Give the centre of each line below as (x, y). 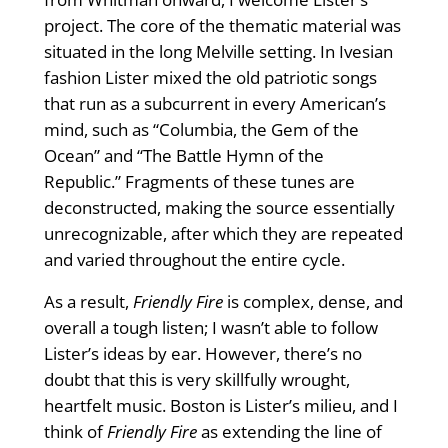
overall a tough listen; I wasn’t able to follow (210, 328)
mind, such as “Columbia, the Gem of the (201, 130)
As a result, (88, 302)
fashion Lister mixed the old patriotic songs (210, 78)
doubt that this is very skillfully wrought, (196, 380)
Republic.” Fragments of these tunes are (199, 182)
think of (75, 432)
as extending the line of (289, 432)
